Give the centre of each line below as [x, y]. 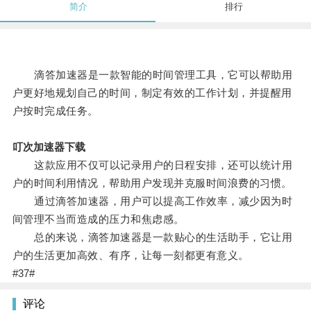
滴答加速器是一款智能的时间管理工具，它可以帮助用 [152, 75]
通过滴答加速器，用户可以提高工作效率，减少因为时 [152, 201]
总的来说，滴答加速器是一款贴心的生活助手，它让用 [152, 237]
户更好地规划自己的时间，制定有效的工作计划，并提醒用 [152, 93]
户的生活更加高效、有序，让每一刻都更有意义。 [131, 255]
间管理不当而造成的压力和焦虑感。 [98, 219]
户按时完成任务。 [55, 111]
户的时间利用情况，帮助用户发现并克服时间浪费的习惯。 [152, 183]
